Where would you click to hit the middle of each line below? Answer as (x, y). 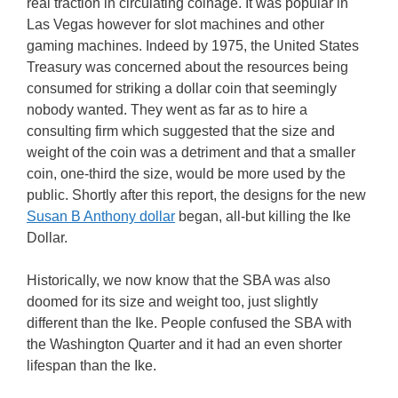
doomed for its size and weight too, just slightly (172, 301)
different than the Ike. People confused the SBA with (189, 322)
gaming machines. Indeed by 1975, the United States (193, 45)
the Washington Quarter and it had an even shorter (184, 344)
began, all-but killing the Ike (263, 216)
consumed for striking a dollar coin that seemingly (182, 88)
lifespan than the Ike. (92, 365)
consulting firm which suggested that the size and (181, 131)
